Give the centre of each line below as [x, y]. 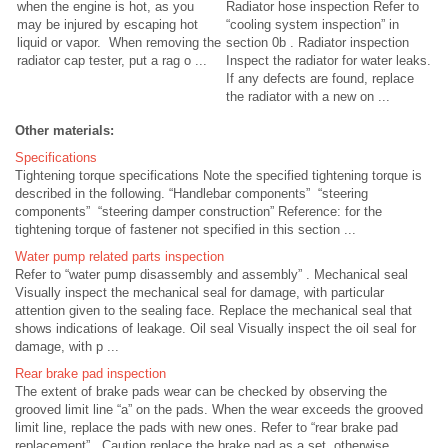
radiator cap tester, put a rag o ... [112, 60]
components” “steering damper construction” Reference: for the [198, 211]
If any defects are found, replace [320, 78]
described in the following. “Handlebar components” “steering [191, 193]
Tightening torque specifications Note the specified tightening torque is [218, 175]
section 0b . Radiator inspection [317, 42]
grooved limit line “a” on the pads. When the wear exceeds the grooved [219, 409]
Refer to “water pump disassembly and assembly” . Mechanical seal [211, 274]
